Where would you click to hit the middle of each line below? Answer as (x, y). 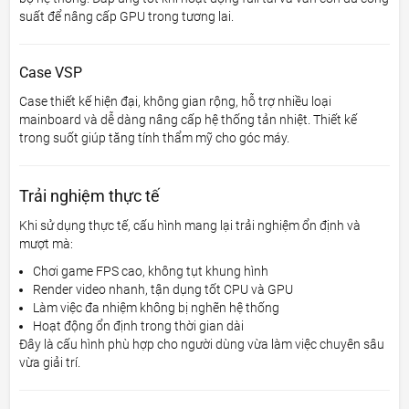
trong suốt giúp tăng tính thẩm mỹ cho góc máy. (155, 137)
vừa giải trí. (50, 362)
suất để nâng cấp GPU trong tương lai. (127, 16)
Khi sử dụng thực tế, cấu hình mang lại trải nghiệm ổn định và (190, 225)
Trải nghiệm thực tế (90, 195)
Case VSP (51, 72)
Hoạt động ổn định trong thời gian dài (139, 325)
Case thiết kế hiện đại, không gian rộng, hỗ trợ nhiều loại (176, 101)
